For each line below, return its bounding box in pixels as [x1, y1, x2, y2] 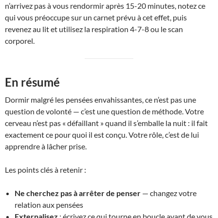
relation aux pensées [15, 200, 83, 209]
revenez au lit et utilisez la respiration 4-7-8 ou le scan [5, 24, 183, 34]
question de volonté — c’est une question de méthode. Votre [5, 107, 204, 116]
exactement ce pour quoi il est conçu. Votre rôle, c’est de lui [5, 130, 199, 139]
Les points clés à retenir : [5, 165, 86, 174]
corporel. [5, 36, 35, 45]
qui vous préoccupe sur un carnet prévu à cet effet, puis [5, 13, 187, 22]
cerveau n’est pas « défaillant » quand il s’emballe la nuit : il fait [5, 118, 208, 127]
